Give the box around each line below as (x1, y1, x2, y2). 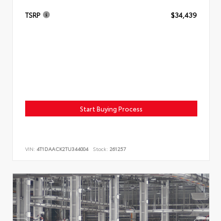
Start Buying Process (80, 104, 143, 113)
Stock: (93, 145, 108, 152)
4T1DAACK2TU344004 (37, 145, 88, 152)
